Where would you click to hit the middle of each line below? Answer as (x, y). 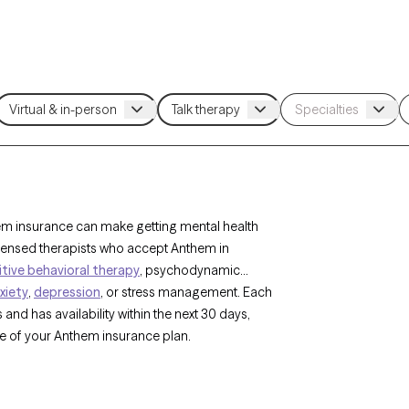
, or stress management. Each (186, 292)
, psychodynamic (190, 270)
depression (67, 292)
